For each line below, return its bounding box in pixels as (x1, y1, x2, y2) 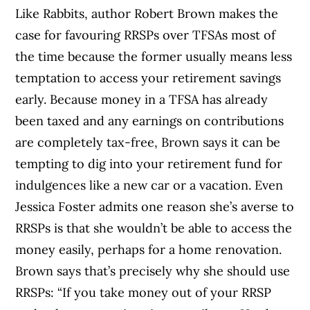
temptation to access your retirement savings (15, 69, 282, 86)
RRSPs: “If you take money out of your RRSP (15, 284, 272, 300)
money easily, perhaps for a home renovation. (15, 241, 282, 257)
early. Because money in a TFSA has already (15, 91, 268, 107)
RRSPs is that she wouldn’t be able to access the (15, 219, 293, 236)
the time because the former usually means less (15, 48, 293, 64)
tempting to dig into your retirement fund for (15, 155, 283, 172)
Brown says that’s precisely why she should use (15, 262, 291, 279)
